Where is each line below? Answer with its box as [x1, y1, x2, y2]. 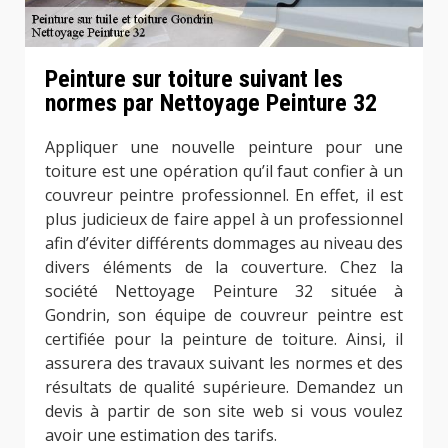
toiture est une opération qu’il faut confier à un [45, 160, 403, 183]
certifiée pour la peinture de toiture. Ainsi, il [45, 328, 403, 351]
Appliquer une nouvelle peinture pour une [45, 136, 403, 159]
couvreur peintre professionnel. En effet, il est [45, 184, 403, 207]
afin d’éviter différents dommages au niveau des [45, 232, 403, 255]
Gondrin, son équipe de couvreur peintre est [45, 304, 403, 327]
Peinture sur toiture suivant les [45, 65, 343, 94]
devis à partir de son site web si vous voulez [45, 400, 403, 423]
